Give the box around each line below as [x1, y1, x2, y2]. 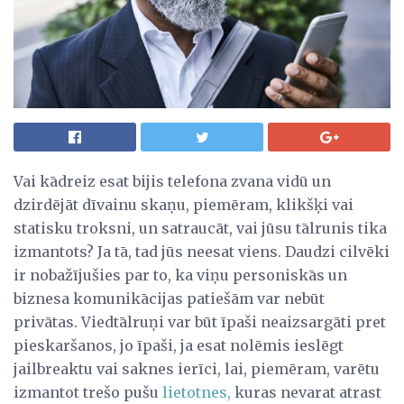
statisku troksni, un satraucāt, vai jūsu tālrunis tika [14, 218, 387, 237]
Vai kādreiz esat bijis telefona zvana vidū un [14, 171, 331, 190]
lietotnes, [162, 382, 231, 401]
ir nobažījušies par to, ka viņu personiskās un [14, 265, 347, 284]
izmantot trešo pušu [14, 382, 162, 401]
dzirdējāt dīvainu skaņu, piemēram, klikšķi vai [14, 195, 353, 214]
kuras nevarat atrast [231, 382, 381, 401]
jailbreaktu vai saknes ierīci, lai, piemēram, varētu [14, 359, 380, 378]
